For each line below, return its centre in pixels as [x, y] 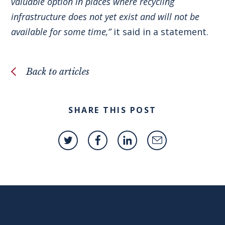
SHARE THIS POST [113, 110]
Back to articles [58, 72]
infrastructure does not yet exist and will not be [105, 16]
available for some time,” [61, 31]
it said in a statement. [160, 31]
